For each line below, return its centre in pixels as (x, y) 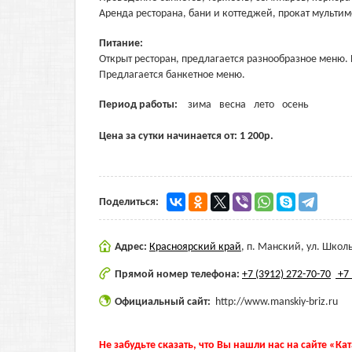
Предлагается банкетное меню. (172, 75)
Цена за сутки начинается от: (169, 136)
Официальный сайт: (164, 302)
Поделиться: (129, 202)
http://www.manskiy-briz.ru (277, 302)
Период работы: (139, 105)
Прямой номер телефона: (178, 275)
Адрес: (132, 247)
